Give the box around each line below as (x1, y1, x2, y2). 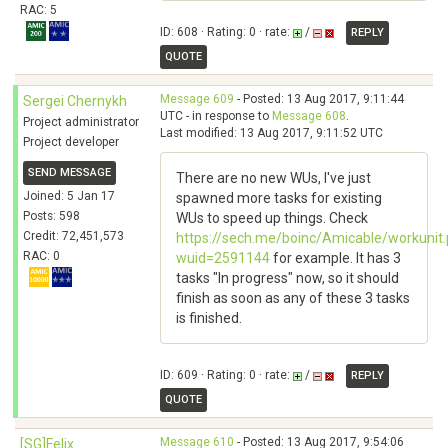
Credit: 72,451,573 (23, 229, 124, 243)
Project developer (23, 135, 119, 149)
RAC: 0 (23, 249, 60, 263)
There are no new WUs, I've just (176, 170, 371, 186)
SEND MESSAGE (28, 166, 111, 179)
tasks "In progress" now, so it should (176, 270, 399, 286)
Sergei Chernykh (23, 93, 127, 109)
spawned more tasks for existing (176, 190, 382, 206)
